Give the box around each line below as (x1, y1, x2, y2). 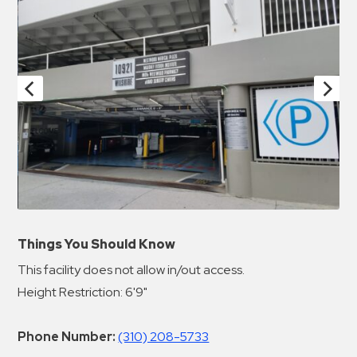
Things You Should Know (18, 235, 176, 253)
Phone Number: (18, 328, 116, 345)
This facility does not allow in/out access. (18, 261, 245, 278)
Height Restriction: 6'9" (18, 283, 148, 300)
